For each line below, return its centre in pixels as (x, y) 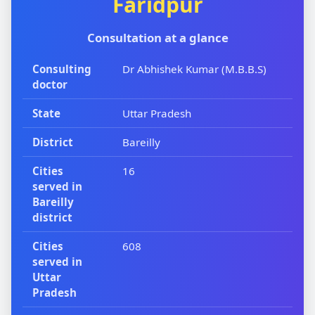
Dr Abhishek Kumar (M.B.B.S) (195, 69)
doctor (50, 85)
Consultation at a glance (157, 38)
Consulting (62, 69)
